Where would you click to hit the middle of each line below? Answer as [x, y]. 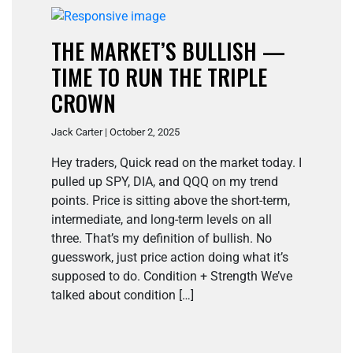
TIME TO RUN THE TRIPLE [159, 77]
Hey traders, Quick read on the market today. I [176, 163]
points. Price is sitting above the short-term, [171, 201]
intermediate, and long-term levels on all [162, 220]
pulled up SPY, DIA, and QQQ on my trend [165, 182]
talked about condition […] [123, 295]
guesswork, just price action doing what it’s [170, 258]
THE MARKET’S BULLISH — [168, 51]
